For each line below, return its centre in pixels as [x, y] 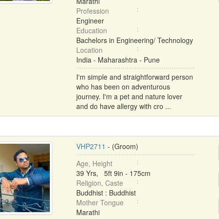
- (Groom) [122, 146]
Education [91, 30]
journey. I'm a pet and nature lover [129, 96]
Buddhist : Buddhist [106, 193]
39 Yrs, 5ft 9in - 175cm [113, 173]
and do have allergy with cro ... [123, 106]
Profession [92, 11]
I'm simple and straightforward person [134, 77]
